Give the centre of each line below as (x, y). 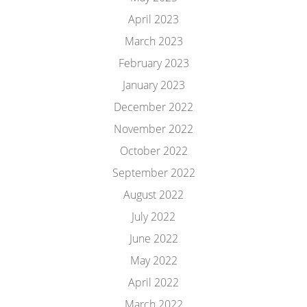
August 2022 (153, 195)
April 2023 (153, 19)
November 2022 (153, 129)
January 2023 (153, 85)
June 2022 (153, 238)
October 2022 (153, 151)
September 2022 (153, 173)
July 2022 (153, 217)
